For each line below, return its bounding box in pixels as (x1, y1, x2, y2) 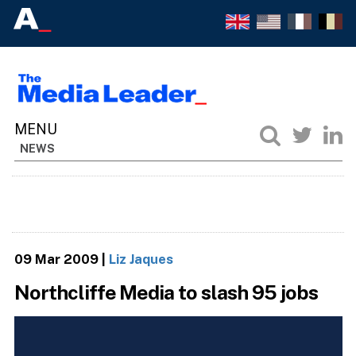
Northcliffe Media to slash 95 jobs (14, 281, 319, 305)
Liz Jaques (108, 250, 173, 267)
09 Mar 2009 (14, 250, 99, 267)
